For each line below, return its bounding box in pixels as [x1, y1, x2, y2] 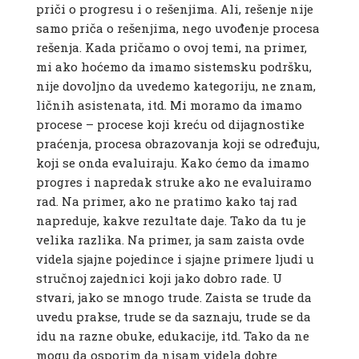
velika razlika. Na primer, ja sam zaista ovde [35, 232, 305, 248]
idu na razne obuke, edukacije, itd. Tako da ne [35, 328, 309, 345]
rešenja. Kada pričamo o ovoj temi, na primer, [35, 39, 307, 56]
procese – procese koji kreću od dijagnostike [35, 116, 305, 133]
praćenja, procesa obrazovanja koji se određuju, [35, 135, 320, 152]
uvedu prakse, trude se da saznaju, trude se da [35, 309, 311, 325]
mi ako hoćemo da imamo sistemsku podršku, [35, 58, 312, 75]
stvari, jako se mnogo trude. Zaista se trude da [35, 289, 312, 306]
